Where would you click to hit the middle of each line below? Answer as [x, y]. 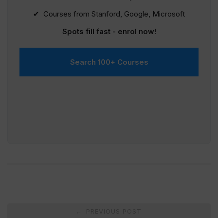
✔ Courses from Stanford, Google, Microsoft [109, 14]
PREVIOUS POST [112, 211]
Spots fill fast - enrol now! [109, 32]
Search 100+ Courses [109, 62]
